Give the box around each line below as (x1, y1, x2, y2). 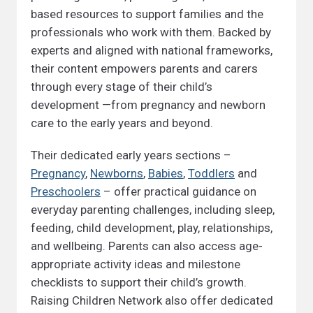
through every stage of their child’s (31, 80, 212, 94)
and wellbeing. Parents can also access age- (31, 239, 263, 253)
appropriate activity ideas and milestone (31, 257, 240, 271)
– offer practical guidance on (101, 184, 256, 198)
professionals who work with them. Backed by (31, 25, 271, 39)
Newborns (90, 166, 143, 180)
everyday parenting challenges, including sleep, (31, 203, 275, 217)
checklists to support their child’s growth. (31, 275, 247, 289)
